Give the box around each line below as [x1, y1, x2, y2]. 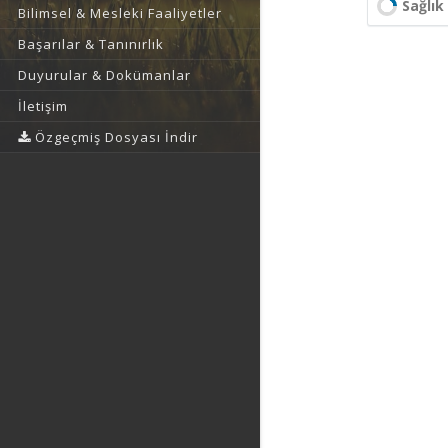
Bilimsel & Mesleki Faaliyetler [18, 4, 222, 22]
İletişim [18, 97, 68, 115]
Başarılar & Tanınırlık [18, 35, 164, 53]
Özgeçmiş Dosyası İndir [31, 128, 198, 146]
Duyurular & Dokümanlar [18, 66, 191, 84]
